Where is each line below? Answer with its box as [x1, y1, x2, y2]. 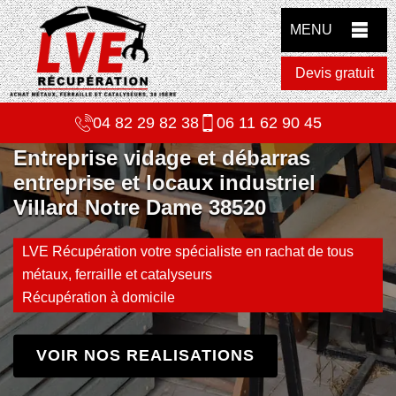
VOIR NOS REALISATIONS [36, 346, 255, 365]
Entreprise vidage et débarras [13, 146, 310, 171]
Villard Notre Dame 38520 [13, 195, 266, 220]
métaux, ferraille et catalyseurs [22, 267, 212, 283]
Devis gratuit [294, 65, 374, 80]
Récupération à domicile [22, 290, 175, 306]
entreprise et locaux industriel [13, 171, 316, 195]
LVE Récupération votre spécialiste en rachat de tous [22, 244, 354, 260]
